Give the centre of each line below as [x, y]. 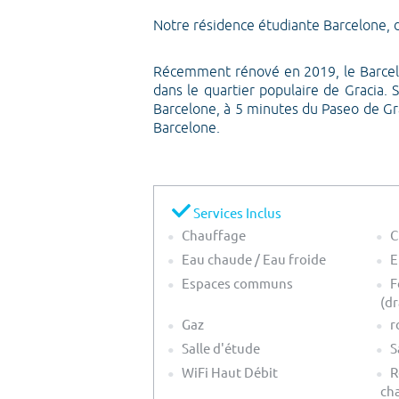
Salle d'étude [220, 347]
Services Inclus [236, 212]
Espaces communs [236, 282]
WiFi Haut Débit [228, 371]
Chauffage [212, 234]
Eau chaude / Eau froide [252, 258]
